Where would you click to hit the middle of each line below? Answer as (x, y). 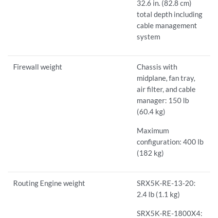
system (149, 37)
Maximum (153, 131)
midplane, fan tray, (166, 78)
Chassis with (157, 67)
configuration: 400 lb (170, 142)
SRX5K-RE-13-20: (166, 183)
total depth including (170, 14)
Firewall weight (38, 67)
